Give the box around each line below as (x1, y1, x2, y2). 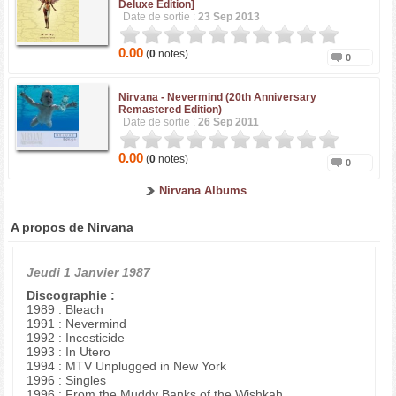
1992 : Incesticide (27, 331, 126, 345)
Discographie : (27, 288, 116, 302)
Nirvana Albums (159, 184, 247, 197)
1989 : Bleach (27, 302, 104, 316)
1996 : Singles (27, 373, 107, 387)
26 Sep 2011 (198, 116, 260, 128)
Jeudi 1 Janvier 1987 (27, 265, 151, 279)
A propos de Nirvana (11, 220, 134, 234)
